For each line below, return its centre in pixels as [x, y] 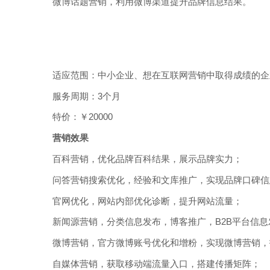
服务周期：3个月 [86, 96]
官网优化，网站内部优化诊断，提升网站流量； [147, 201]
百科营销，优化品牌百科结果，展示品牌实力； [147, 159]
